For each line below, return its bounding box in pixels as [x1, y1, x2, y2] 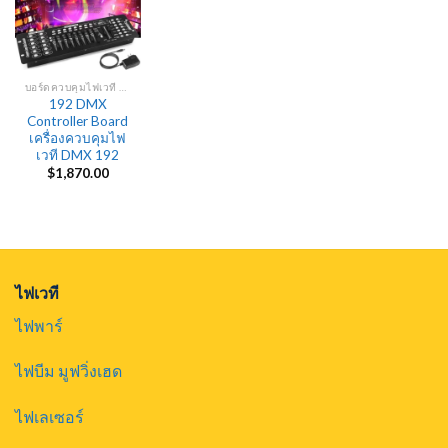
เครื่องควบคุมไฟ [29, 129, 127, 146]
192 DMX [48, 95, 107, 112]
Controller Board [27, 112, 129, 129]
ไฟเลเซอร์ [15, 407, 84, 427]
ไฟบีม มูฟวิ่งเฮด [15, 361, 122, 381]
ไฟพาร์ [15, 315, 63, 335]
